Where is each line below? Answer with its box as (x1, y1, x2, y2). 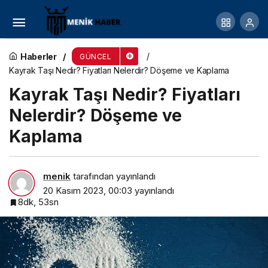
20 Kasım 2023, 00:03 (43, 184, 132, 196)
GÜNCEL (80, 52, 112, 61)
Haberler (20, 51, 57, 62)
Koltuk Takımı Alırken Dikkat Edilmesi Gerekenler (19, 10, 245, 22)
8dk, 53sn (18, 196, 59, 208)
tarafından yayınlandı (71, 170, 156, 182)
